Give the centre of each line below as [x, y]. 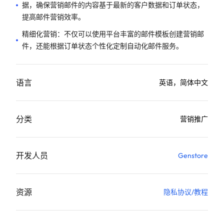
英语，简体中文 [183, 83]
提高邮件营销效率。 [53, 17]
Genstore [193, 156]
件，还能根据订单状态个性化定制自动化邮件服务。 [102, 46]
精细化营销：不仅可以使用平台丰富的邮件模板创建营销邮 [113, 34]
